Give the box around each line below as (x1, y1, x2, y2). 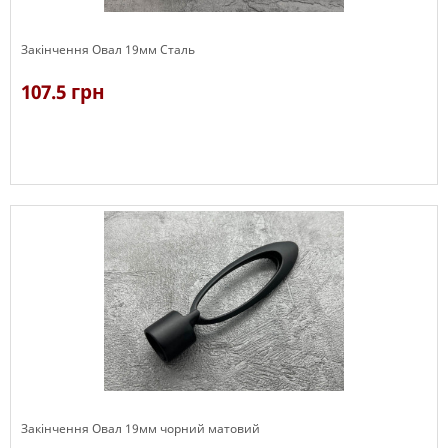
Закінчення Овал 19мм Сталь (21, 41, 195, 58)
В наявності (21, 185, 92, 203)
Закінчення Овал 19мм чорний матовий (21, 420, 260, 437)
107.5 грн (21, 79, 105, 105)
